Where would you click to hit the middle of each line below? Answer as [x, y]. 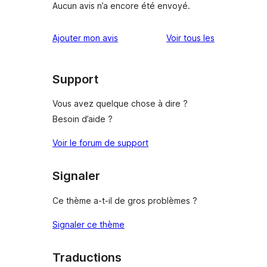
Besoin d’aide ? [83, 119]
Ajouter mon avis [85, 38]
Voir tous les [190, 38]
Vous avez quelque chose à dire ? [120, 104]
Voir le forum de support [100, 143]
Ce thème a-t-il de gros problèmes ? [125, 200]
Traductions [87, 257]
